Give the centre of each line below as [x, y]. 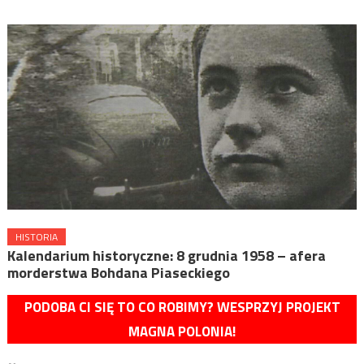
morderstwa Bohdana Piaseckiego [118, 272]
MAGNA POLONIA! [182, 331]
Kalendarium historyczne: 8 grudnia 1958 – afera [166, 255]
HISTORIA [36, 236]
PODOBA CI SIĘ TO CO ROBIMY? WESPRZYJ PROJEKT [182, 307]
